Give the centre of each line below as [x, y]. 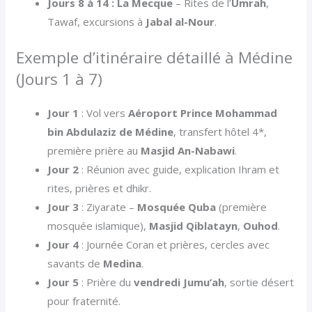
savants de [76, 264]
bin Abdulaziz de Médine [111, 132]
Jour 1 [63, 113]
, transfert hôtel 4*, [220, 132]
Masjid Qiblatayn [194, 226]
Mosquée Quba [177, 207]
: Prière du [107, 282]
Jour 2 [63, 170]
